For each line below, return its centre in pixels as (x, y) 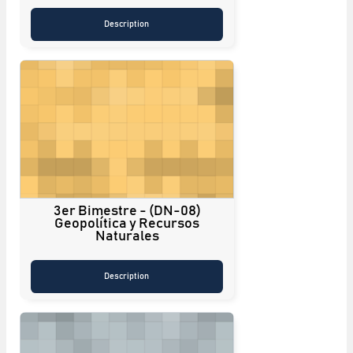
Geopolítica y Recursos (127, 223)
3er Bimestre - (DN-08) (127, 211)
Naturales (127, 236)
